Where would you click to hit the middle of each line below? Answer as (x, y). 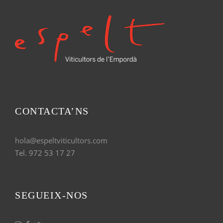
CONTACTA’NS (52, 111)
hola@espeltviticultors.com (61, 140)
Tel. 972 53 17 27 (45, 153)
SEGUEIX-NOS (52, 195)
